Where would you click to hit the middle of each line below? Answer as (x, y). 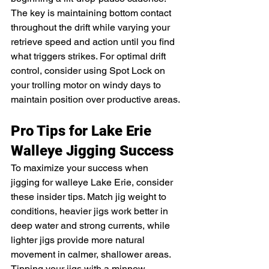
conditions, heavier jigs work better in (91, 211)
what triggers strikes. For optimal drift (89, 56)
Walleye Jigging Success (92, 150)
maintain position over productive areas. (95, 99)
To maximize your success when (81, 168)
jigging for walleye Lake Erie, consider (93, 182)
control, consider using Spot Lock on (89, 70)
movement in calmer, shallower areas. (92, 254)
